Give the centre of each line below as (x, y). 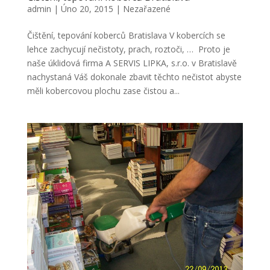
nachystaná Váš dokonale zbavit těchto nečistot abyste (134, 77)
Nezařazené (146, 8)
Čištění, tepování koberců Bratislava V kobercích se (126, 35)
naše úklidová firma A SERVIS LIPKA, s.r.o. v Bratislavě (132, 63)
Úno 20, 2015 (87, 8)
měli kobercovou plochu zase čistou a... (103, 90)
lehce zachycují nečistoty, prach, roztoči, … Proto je (128, 49)
